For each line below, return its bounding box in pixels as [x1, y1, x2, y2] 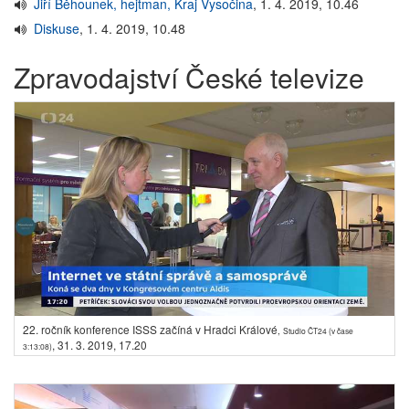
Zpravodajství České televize [14, 58, 364, 97]
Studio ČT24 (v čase [283, 325, 353, 337]
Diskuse [34, 19, 80, 37]
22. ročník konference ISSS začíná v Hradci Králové [23, 321, 278, 338]
